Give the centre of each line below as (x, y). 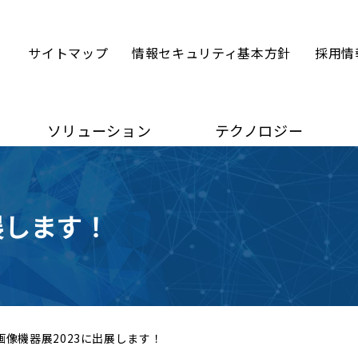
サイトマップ (68, 53)
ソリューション (99, 130)
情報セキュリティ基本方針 (211, 53)
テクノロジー (259, 130)
